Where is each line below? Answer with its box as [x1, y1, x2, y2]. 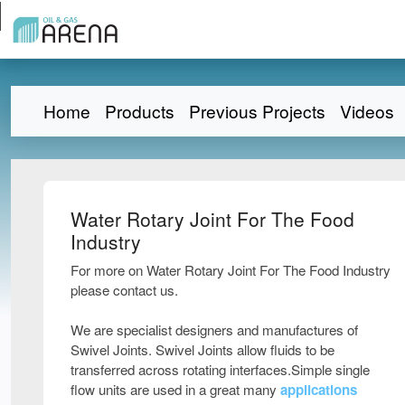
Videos [340, 98, 394, 123]
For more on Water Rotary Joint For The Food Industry [71, 259, 391, 279]
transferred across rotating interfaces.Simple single [71, 359, 370, 379]
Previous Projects [189, 98, 325, 123]
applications [280, 379, 357, 400]
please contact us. [71, 279, 178, 299]
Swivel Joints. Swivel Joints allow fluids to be [71, 339, 334, 359]
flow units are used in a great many [71, 379, 280, 399]
